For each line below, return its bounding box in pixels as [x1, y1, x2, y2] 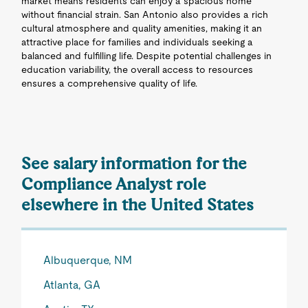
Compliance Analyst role [21, 174, 207, 194]
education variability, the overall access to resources [21, 64, 254, 75]
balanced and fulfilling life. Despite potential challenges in [21, 50, 272, 61]
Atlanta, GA [43, 278, 101, 291]
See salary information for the [21, 153, 247, 173]
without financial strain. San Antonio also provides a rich [21, 9, 269, 20]
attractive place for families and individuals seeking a [21, 36, 254, 47]
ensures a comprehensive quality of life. [21, 78, 198, 89]
